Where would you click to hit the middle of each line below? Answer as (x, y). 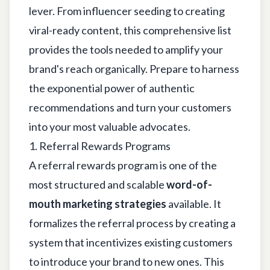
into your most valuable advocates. (110, 126)
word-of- (189, 184)
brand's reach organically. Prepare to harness (134, 68)
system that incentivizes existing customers (131, 242)
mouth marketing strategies (98, 203)
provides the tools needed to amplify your (126, 49)
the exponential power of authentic (112, 88)
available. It (194, 203)
